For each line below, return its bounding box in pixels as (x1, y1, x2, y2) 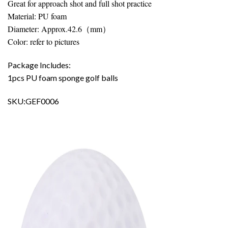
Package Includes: (8, 60, 71, 70)
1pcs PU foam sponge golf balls (8, 73, 118, 83)
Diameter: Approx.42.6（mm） (8, 23, 110, 35)
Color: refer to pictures (8, 36, 79, 47)
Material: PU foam (8, 11, 67, 22)
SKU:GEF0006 (8, 96, 59, 106)
